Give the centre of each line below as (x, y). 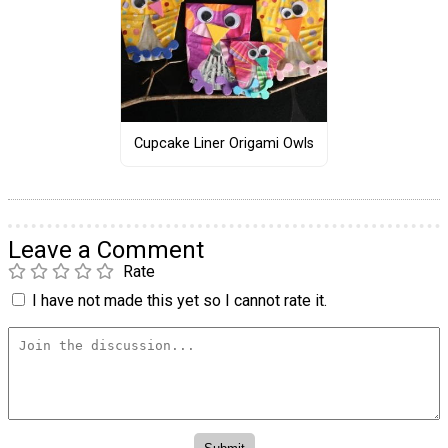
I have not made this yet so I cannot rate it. (179, 300)
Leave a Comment (106, 249)
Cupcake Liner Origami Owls (223, 144)
